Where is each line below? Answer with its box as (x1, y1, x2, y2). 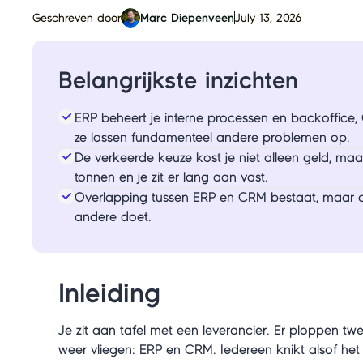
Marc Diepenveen (140, 11, 234, 24)
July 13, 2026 (235, 11, 301, 24)
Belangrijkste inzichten (58, 69, 298, 93)
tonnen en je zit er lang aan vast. (75, 170, 268, 184)
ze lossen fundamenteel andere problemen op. (75, 130, 350, 144)
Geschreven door (32, 11, 121, 24)
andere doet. (75, 210, 152, 224)
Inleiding (58, 280, 160, 307)
